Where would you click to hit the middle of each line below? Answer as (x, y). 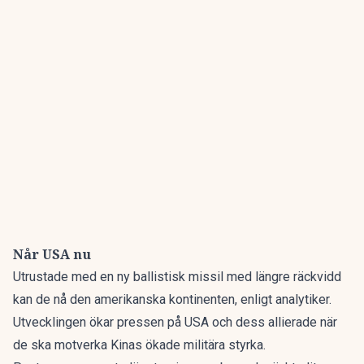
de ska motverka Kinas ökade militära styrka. (139, 345)
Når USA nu (52, 254)
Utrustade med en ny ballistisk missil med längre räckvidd (177, 277)
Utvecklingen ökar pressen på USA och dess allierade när (175, 322)
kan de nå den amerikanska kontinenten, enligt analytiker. (172, 299)
